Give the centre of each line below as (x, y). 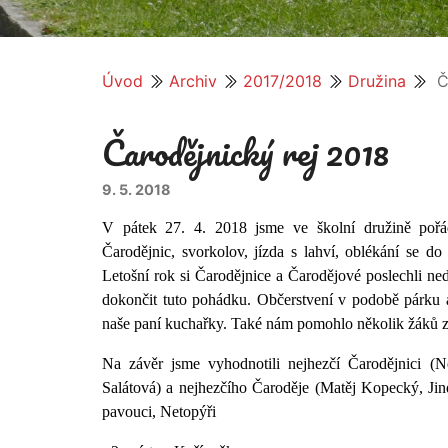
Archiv (193, 80)
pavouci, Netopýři (159, 411)
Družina (377, 80)
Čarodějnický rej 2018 (245, 151)
